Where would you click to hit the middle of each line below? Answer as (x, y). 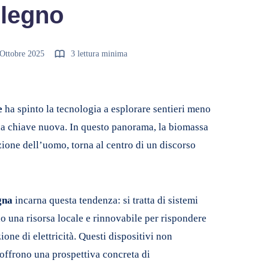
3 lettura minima (98, 54)
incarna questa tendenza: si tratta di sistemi (105, 200)
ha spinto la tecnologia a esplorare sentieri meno (108, 109)
